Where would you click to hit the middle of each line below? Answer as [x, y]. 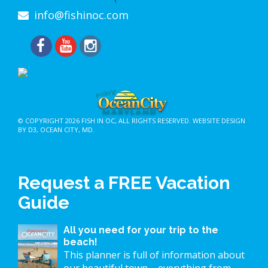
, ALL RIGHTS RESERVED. [154, 121]
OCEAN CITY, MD [66, 130]
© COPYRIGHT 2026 [50, 121]
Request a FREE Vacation [124, 183]
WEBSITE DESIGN [219, 121]
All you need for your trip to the [141, 230]
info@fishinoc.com [81, 15]
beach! [80, 242]
